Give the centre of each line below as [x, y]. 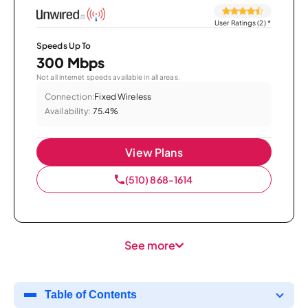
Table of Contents [91, 294]
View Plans [154, 152]
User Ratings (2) [240, 22]
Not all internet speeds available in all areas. [108, 77]
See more [150, 245]
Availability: [68, 111]
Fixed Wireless [123, 96]
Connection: [70, 96]
